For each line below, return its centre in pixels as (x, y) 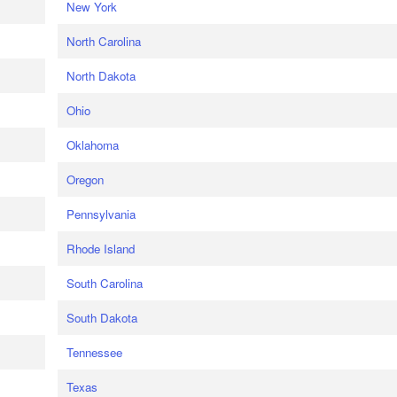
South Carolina (104, 283)
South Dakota (101, 318)
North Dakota (101, 76)
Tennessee (94, 352)
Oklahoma (92, 145)
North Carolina (103, 41)
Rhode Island (100, 249)
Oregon (85, 179)
